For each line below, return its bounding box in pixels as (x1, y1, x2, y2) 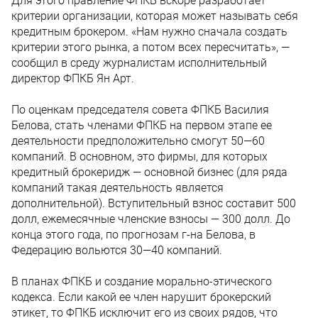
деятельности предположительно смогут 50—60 (11, 133, 265, 148)
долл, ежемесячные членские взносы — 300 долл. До (11, 212, 290, 226)
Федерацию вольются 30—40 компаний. (11, 243, 222, 257)
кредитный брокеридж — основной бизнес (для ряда (11, 165, 287, 179)
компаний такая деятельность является (11, 180, 224, 194)
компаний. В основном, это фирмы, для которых (11, 149, 268, 163)
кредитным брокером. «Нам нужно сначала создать (11, 24, 287, 38)
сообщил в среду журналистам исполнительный (11, 55, 267, 70)
